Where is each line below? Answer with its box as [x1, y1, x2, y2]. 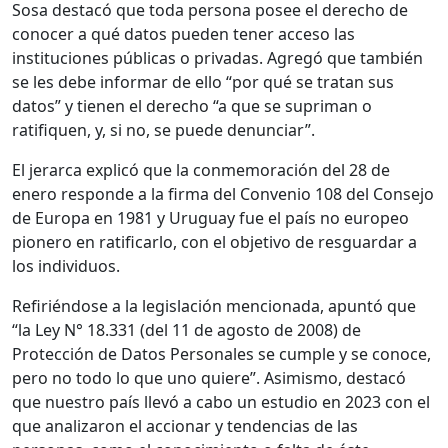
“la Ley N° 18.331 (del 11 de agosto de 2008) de [12, 319, 361, 342]
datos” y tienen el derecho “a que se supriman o [12, 95, 372, 118]
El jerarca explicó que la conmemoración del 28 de [12, 159, 390, 182]
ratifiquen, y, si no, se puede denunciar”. [12, 119, 319, 142]
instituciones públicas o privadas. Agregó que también [12, 47, 423, 70]
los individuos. [12, 255, 124, 278]
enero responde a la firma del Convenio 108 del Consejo [12, 183, 434, 206]
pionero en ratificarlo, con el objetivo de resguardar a [12, 231, 417, 254]
